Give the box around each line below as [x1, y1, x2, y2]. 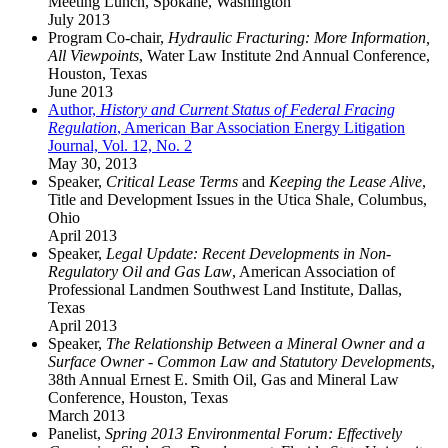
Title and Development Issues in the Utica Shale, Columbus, [48, 190, 427, 208]
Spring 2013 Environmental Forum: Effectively [105, 424, 402, 442]
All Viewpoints [48, 46, 139, 64]
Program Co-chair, [48, 28, 168, 46]
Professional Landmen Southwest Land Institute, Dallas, [48, 280, 402, 298]
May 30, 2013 [48, 154, 137, 172]
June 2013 [48, 82, 113, 100]
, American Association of [232, 262, 395, 280]
